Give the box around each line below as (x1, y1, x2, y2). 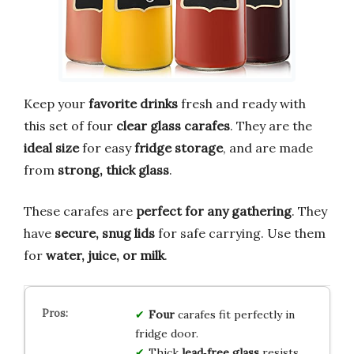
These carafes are (24, 202, 136, 219)
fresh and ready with (178, 95, 306, 111)
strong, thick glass (58, 161, 169, 178)
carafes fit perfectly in (174, 307, 295, 322)
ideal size (24, 139, 79, 156)
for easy (79, 139, 134, 156)
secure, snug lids (55, 224, 155, 241)
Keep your (24, 95, 88, 111)
